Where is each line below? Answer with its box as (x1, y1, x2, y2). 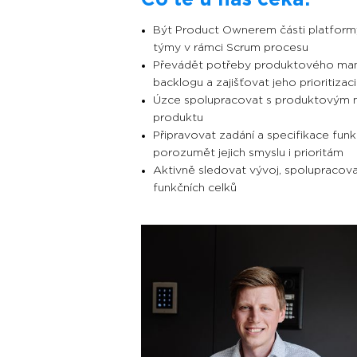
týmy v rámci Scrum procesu (153, 41, 309, 53)
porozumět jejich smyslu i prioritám (153, 147, 344, 159)
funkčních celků (153, 182, 237, 194)
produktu (153, 112, 204, 124)
